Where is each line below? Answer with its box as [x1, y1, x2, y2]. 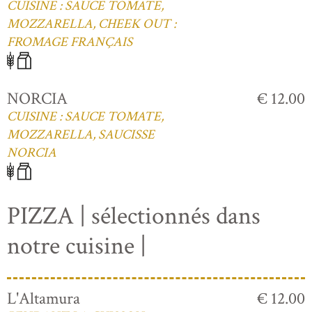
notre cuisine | [7, 230, 146, 263]
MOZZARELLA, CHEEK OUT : [7, 15, 176, 33]
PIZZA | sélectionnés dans [7, 200, 260, 233]
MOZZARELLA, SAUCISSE [7, 126, 155, 144]
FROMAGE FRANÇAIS [7, 33, 132, 52]
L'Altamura [7, 288, 80, 310]
